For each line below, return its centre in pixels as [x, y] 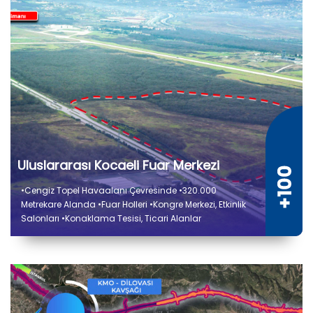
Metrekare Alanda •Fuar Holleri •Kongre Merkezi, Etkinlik [133, 205]
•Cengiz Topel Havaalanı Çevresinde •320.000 [119, 191]
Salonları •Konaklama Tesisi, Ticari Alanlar [111, 219]
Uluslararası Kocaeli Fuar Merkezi [118, 166]
